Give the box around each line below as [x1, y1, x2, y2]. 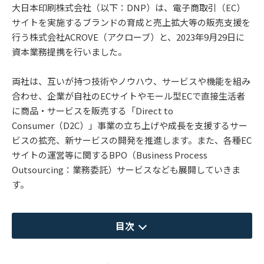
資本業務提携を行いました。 [12, 45, 127, 58]
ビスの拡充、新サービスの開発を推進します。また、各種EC [12, 133, 252, 146]
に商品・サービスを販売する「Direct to [12, 104, 173, 117]
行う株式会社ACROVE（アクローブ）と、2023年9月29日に [12, 30, 245, 43]
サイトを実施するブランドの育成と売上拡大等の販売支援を [12, 15, 250, 28]
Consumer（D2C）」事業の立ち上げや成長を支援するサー [12, 118, 247, 131]
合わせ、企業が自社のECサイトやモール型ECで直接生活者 [12, 89, 245, 102]
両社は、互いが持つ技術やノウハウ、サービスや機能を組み [12, 74, 250, 87]
